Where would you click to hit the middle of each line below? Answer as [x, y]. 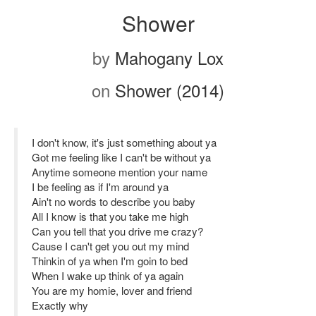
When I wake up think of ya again [108, 275]
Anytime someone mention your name [120, 172]
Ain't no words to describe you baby [114, 201]
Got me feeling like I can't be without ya [121, 157]
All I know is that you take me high [110, 216]
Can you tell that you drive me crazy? [117, 231]
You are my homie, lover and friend [112, 290]
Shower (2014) [170, 90]
